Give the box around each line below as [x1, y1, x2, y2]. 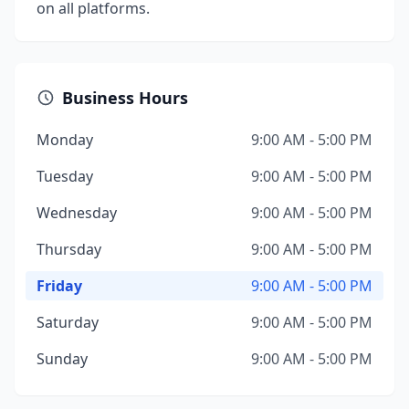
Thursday [37, 239, 101, 259]
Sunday [37, 349, 88, 369]
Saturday [37, 312, 99, 332]
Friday [37, 276, 82, 296]
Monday [37, 130, 93, 150]
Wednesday [37, 203, 117, 223]
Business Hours [62, 87, 188, 109]
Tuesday [37, 166, 93, 186]
